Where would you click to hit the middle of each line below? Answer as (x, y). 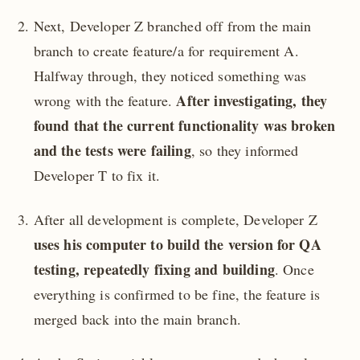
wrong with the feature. (105, 101)
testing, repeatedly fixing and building (154, 269)
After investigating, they (252, 101)
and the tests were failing (112, 151)
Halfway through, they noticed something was (170, 76)
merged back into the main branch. (137, 319)
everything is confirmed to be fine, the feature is (177, 294)
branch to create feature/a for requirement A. (166, 51)
